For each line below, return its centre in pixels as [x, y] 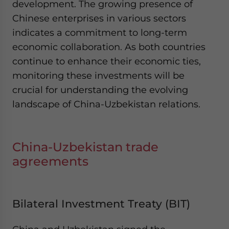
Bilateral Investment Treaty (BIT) [101, 204]
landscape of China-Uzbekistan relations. [106, 104]
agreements [50, 161]
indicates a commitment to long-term [100, 32]
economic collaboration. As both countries [109, 47]
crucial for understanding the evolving [100, 90]
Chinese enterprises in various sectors [99, 18]
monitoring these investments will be [98, 75]
